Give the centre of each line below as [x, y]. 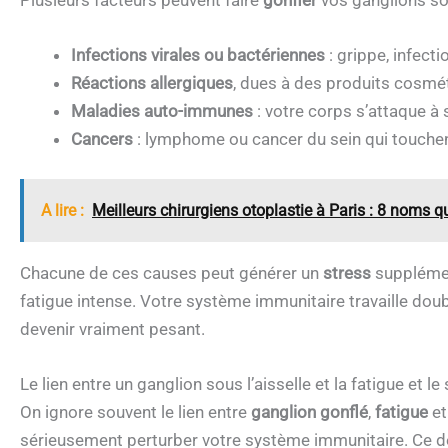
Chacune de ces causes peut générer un [171, 272]
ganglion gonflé [309, 411]
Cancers [102, 139]
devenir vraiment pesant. [112, 328]
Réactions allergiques [152, 83]
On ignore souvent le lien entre [135, 411]
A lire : [62, 210]
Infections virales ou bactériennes [198, 55]
